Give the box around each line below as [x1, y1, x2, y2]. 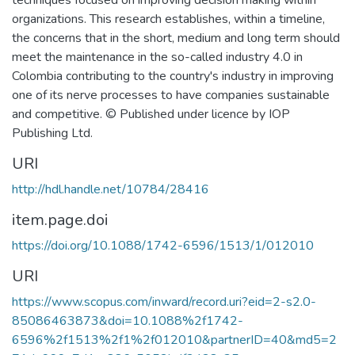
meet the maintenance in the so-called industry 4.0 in [12, 48, 303, 66]
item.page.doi [12, 209, 109, 231]
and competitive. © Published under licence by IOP [12, 105, 290, 123]
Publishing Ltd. [12, 124, 93, 142]
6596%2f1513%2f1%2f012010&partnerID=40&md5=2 [12, 331, 337, 349]
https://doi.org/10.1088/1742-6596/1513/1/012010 [12, 237, 314, 254]
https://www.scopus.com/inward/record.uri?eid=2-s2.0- [12, 293, 316, 311]
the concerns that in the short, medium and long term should [12, 29, 340, 47]
